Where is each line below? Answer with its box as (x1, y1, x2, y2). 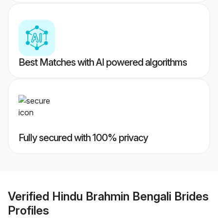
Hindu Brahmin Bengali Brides (52, 189, 209, 203)
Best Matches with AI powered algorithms (18, 56, 187, 69)
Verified (8, 189, 52, 203)
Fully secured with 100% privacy (18, 132, 148, 144)
